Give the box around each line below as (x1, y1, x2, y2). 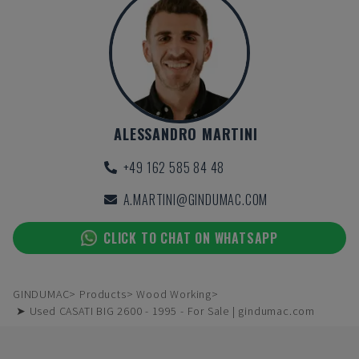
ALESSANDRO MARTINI (114, 123, 258, 144)
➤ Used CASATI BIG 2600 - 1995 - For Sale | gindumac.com (16, 304, 315, 318)
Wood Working (136, 287, 212, 301)
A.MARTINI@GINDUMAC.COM (123, 190, 268, 209)
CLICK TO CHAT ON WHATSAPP (103, 228, 278, 248)
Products (79, 287, 127, 301)
